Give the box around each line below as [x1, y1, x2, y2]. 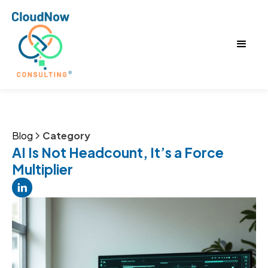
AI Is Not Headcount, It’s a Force [12, 144, 224, 161]
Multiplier [12, 160, 73, 178]
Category [42, 129, 90, 142]
